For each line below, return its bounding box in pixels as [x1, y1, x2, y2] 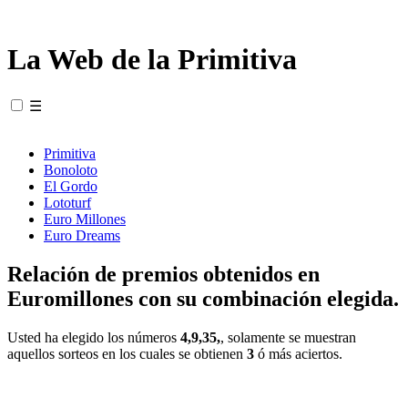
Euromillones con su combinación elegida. [7, 286, 399, 311]
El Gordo [44, 178, 97, 194]
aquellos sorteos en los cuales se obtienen [7, 345, 247, 362]
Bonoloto [44, 161, 97, 178]
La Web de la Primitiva [7, 43, 297, 76]
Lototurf [44, 194, 91, 210]
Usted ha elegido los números [7, 329, 180, 345]
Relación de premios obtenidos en [7, 261, 320, 286]
